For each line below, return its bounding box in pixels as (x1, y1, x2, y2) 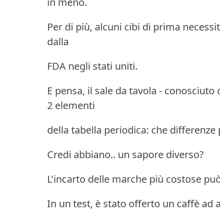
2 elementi (47, 98, 95, 112)
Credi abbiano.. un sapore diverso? (47, 147, 204, 161)
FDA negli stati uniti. (47, 59, 137, 73)
